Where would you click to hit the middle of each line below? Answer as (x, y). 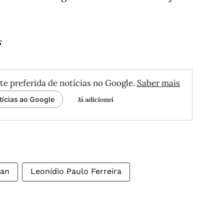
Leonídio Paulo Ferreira (76, 171)
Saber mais (158, 83)
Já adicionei (95, 99)
